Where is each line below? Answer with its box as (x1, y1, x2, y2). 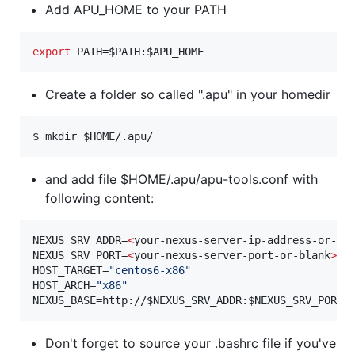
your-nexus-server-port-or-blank (134, 248, 330, 261)
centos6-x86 (115, 263, 185, 277)
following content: (45, 189, 154, 206)
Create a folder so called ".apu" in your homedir (45, 86, 330, 102)
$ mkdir (32, 129, 83, 143)
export (32, 44, 71, 58)
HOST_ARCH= (32, 278, 96, 292)
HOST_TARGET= (32, 263, 109, 277)
